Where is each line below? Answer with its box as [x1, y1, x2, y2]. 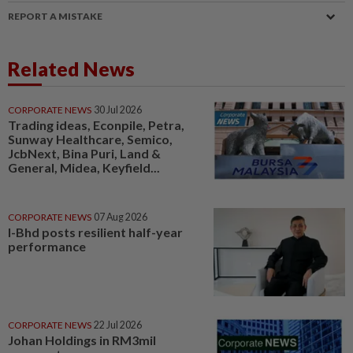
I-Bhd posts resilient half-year [8, 225, 183, 240]
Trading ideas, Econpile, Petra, [8, 117, 184, 132]
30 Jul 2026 [94, 103, 142, 116]
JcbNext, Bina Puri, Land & [8, 145, 161, 161]
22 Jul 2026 [94, 319, 142, 332]
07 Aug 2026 [94, 211, 147, 224]
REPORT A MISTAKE [8, 9, 102, 22]
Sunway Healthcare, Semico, [8, 131, 173, 147]
